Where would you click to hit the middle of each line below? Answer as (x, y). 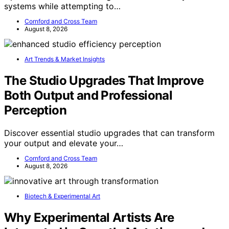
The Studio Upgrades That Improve (104, 81)
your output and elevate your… (64, 143)
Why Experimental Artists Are (89, 217)
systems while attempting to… (62, 6)
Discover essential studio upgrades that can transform (109, 133)
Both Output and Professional (88, 96)
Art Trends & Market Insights (65, 59)
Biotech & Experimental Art (62, 196)
